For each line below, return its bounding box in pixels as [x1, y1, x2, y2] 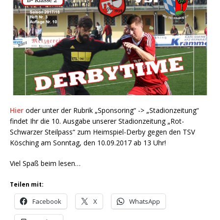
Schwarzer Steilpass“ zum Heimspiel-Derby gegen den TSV [10, 127, 195, 137]
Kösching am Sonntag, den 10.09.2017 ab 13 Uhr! [10, 137, 166, 147]
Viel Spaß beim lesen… [10, 158, 81, 168]
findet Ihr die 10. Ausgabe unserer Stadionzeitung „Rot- [10, 116, 184, 126]
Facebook [32, 196, 61, 206]
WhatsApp [129, 196, 160, 206]
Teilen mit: [10, 180, 44, 189]
